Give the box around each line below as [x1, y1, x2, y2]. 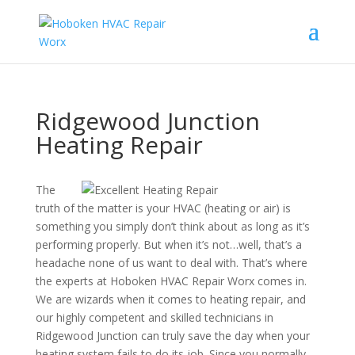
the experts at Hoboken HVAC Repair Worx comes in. [35, 273, 307, 288]
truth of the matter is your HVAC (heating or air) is [35, 200, 291, 216]
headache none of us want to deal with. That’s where [35, 255, 307, 270]
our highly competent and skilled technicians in [35, 310, 273, 325]
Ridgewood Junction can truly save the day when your [35, 328, 310, 343]
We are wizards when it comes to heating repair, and [35, 292, 306, 307]
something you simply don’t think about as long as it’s [35, 219, 310, 234]
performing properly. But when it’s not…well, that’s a [35, 237, 302, 252]
